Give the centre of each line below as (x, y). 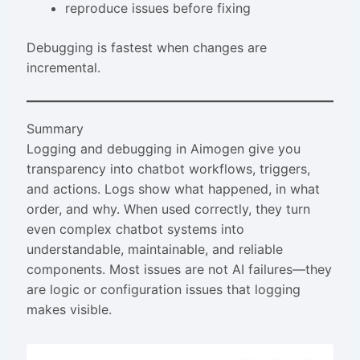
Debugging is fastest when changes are (146, 48)
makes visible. (69, 310)
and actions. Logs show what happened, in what (173, 189)
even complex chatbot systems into (135, 229)
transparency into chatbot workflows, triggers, (168, 169)
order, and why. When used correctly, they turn (168, 209)
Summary (55, 129)
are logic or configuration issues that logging (163, 290)
